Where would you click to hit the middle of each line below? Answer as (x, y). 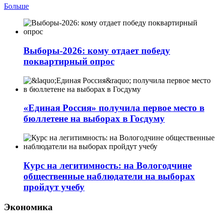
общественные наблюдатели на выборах (109, 176)
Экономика (28, 207)
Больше (16, 6)
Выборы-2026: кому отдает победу (97, 50)
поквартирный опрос (69, 61)
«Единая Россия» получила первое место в (114, 108)
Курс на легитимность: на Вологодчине (108, 165)
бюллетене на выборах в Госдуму (94, 119)
